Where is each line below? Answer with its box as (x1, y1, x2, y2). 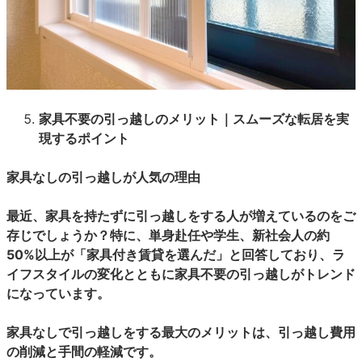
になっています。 (6, 285, 110, 301)
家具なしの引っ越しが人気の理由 (6, 169, 200, 185)
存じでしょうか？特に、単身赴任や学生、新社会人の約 (6, 227, 330, 243)
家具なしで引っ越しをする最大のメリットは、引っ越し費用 (6, 324, 356, 340)
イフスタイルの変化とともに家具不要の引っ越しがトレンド (6, 266, 356, 282)
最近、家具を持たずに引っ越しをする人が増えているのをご (6, 208, 356, 224)
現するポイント (39, 130, 129, 146)
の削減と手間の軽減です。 (6, 343, 162, 360)
